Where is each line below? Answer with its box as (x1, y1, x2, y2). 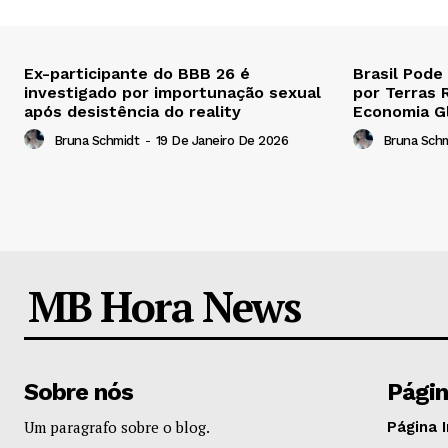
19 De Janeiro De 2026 (155, 133, 288, 149)
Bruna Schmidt (53, 133, 139, 149)
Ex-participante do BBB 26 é (24, 63, 250, 83)
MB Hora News (28, 277, 300, 334)
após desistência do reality (24, 101, 241, 121)
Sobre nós (24, 377, 133, 406)
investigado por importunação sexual (24, 82, 321, 102)
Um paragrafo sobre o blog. (24, 416, 210, 437)
